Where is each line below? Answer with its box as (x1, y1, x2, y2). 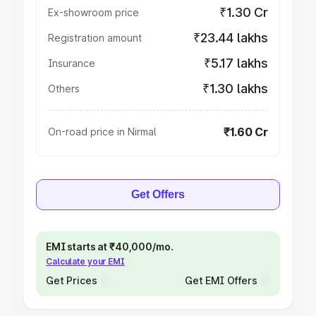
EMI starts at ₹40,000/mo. (46, 241, 174, 253)
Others (48, 83, 80, 95)
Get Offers (131, 188, 185, 200)
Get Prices (46, 274, 97, 286)
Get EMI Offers (184, 274, 257, 286)
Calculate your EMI (46, 256, 125, 267)
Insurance (48, 57, 95, 69)
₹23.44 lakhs (193, 30, 268, 45)
